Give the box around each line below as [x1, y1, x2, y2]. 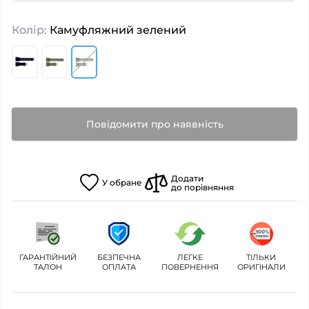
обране [109, 177, 142, 188]
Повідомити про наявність [86, 117, 223, 130]
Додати [170, 172, 203, 183]
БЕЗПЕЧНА [97, 252, 141, 262]
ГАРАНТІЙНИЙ [19, 252, 77, 262]
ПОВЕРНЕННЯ [161, 261, 219, 272]
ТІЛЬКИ [246, 252, 276, 262]
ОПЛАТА [102, 261, 136, 272]
